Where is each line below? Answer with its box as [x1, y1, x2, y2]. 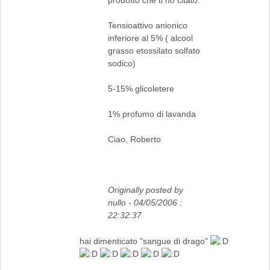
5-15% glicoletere [108, 83, 174, 93]
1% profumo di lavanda [108, 108, 196, 119]
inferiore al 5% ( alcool [108, 33, 193, 43]
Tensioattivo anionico [108, 20, 187, 30]
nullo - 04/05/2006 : [108, 197, 184, 207]
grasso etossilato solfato [108, 45, 200, 55]
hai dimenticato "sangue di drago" [80, 236, 210, 246]
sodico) [108, 58, 136, 68]
